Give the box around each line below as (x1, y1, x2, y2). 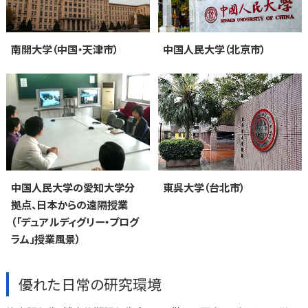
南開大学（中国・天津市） (11, 41, 119, 56)
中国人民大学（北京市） (163, 41, 266, 56)
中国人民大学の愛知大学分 (11, 179, 135, 195)
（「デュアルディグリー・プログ (11, 213, 140, 229)
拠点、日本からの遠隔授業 (11, 196, 129, 212)
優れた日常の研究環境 (19, 273, 162, 294)
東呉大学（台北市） (163, 179, 245, 195)
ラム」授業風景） (11, 230, 81, 246)
